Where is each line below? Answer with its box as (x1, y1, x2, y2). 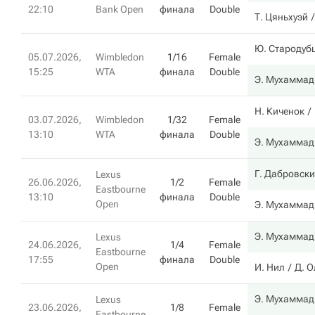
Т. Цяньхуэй (255, 11, 308, 22)
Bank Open (96, 4, 143, 15)
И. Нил (255, 262, 285, 273)
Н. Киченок (255, 105, 304, 117)
